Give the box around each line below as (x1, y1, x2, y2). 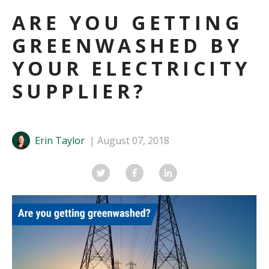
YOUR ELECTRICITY (12, 55, 251, 82)
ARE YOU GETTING (12, 10, 243, 36)
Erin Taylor (35, 134, 85, 148)
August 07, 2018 (97, 134, 169, 148)
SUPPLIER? (12, 78, 147, 104)
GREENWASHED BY (12, 32, 243, 59)
